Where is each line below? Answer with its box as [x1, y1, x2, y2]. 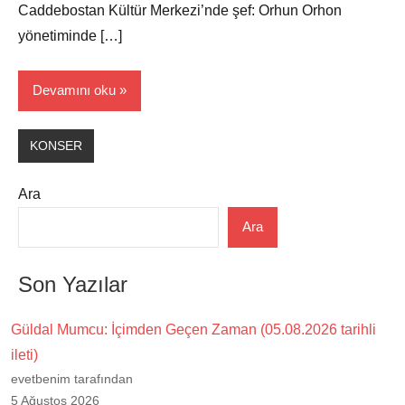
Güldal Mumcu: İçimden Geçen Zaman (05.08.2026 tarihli [11, 321, 376, 337]
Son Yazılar [18, 271, 127, 297]
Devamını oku [33, 82, 116, 99]
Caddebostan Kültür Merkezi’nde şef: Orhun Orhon [18, 2, 342, 18]
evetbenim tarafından [11, 371, 133, 386]
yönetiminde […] [18, 27, 122, 43]
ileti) [11, 346, 38, 363]
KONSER [29, 138, 82, 154]
